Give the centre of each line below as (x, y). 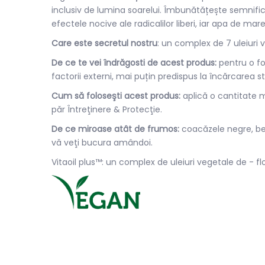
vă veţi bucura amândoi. (102, 143)
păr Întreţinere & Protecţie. (107, 109)
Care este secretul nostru (104, 43)
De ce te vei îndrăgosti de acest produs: (134, 63)
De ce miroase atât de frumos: (115, 129)
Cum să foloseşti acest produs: (116, 96)
